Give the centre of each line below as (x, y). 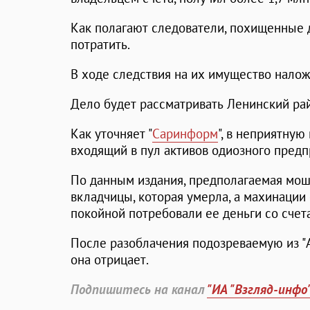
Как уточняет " (111, 134)
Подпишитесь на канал (139, 290)
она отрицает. (110, 260)
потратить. (100, 45)
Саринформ (185, 134)
